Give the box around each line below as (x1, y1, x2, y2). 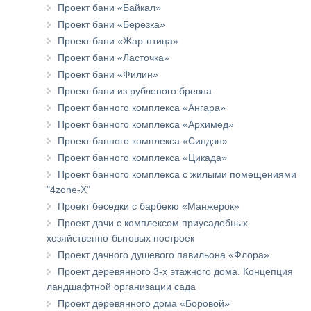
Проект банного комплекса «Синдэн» (58, 135, 228, 146)
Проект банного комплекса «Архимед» (58, 118, 234, 130)
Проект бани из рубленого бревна (58, 85, 212, 96)
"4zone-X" (47, 183, 90, 195)
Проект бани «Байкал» (58, 1, 161, 13)
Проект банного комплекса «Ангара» (58, 101, 226, 113)
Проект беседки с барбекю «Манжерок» (58, 200, 239, 212)
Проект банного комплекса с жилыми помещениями (58, 168, 296, 180)
